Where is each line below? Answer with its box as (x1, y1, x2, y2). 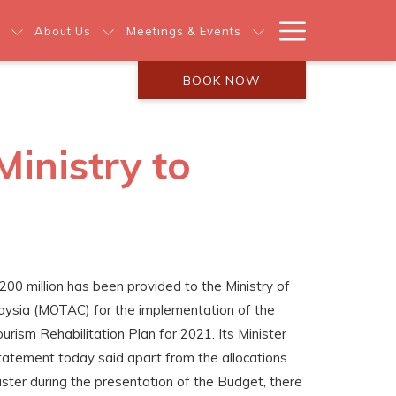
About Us (34, 23, 91, 38)
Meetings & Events (126, 23, 241, 38)
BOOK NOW (183, 72, 261, 88)
